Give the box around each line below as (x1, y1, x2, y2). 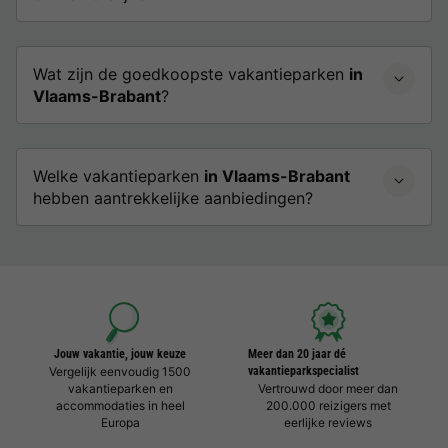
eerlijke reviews (284, 415, 372, 430)
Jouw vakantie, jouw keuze (54, 347, 186, 361)
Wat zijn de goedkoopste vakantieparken (33, 64, 349, 84)
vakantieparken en (67, 381, 173, 396)
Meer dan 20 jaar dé (248, 347, 346, 361)
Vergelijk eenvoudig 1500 (49, 364, 191, 379)
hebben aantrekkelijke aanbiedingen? (33, 188, 313, 208)
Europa (100, 415, 140, 430)
